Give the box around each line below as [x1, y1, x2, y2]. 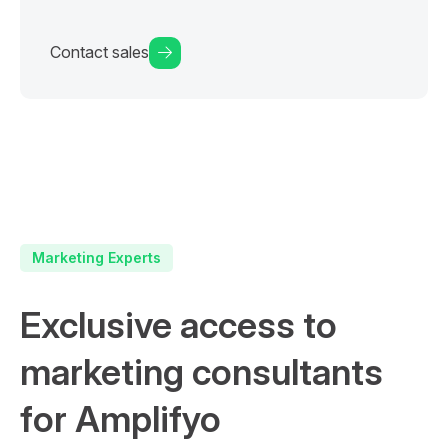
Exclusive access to [20, 302, 337, 347]
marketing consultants [20, 349, 383, 394]
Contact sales [50, 42, 149, 63]
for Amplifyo [20, 396, 221, 441]
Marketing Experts [31, 248, 161, 266]
